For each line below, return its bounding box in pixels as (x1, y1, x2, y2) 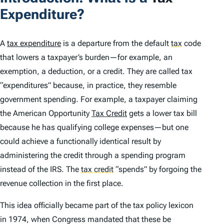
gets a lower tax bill (127, 108, 197, 118)
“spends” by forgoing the (113, 164, 201, 174)
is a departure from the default (61, 38, 171, 48)
